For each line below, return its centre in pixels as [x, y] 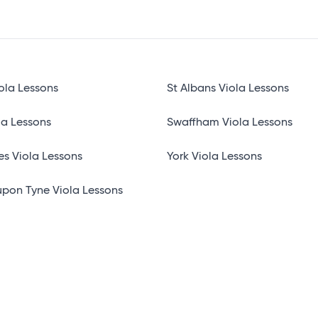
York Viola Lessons [214, 157]
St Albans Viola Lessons [227, 89]
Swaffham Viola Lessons [229, 123]
